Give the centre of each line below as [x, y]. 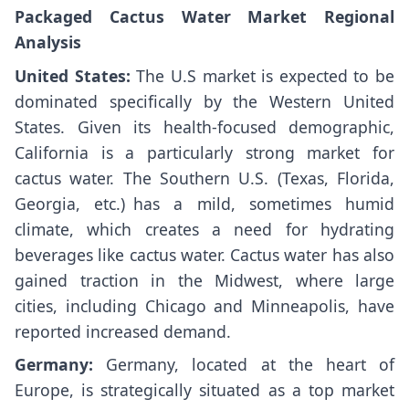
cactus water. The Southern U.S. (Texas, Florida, [204, 178]
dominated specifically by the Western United [204, 101]
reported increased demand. [123, 331]
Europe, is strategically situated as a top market [204, 390]
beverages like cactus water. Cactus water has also [204, 254]
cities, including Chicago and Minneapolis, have [204, 305]
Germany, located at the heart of [251, 365]
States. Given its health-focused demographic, [204, 126]
